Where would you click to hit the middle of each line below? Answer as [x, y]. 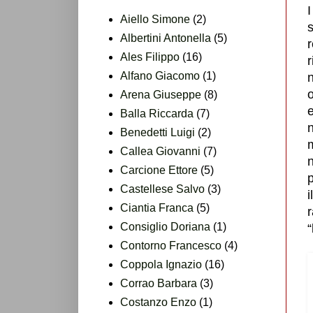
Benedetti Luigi [158, 132]
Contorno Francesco [171, 245]
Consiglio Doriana [165, 226]
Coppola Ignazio [161, 264]
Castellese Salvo [162, 189]
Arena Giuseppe [161, 94]
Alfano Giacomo [160, 75]
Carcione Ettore [159, 170]
